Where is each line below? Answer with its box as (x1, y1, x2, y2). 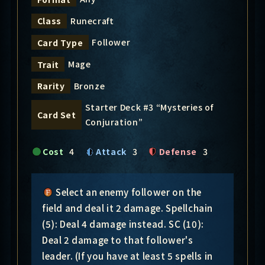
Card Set (37, 109, 76, 121)
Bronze (73, 79, 105, 92)
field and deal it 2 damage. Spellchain (41, 201, 214, 214)
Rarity (37, 80, 65, 92)
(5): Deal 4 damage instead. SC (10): (41, 216, 204, 230)
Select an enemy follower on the (53, 185, 202, 198)
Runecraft (70, 14, 114, 27)
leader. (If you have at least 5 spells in (41, 248, 213, 262)
